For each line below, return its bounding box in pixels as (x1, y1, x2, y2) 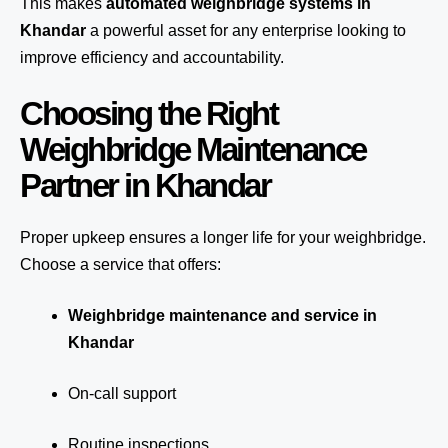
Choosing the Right (20, 95, 277, 132)
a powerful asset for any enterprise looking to (86, 22, 406, 39)
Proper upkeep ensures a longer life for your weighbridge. (20, 229, 426, 246)
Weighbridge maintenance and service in (68, 307, 377, 324)
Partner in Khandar (20, 167, 270, 204)
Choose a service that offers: (20, 256, 221, 273)
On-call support (68, 385, 176, 402)
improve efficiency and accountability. (20, 49, 284, 66)
